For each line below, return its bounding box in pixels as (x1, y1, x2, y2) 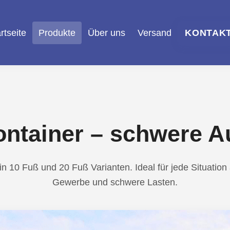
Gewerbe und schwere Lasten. (52, 177, 178, 187)
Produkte (39, 27, 76, 38)
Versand (138, 27, 172, 38)
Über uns (88, 27, 126, 38)
